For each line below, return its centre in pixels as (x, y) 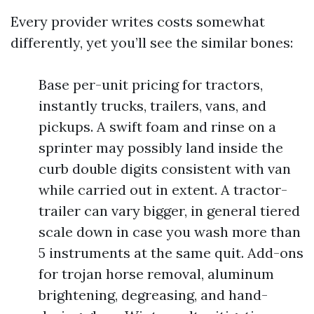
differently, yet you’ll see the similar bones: (152, 42)
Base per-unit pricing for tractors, (151, 84)
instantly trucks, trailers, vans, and (152, 105)
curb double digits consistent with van (165, 169)
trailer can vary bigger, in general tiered (169, 211)
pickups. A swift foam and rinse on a (157, 127)
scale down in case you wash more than (170, 232)
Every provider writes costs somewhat (138, 21)
